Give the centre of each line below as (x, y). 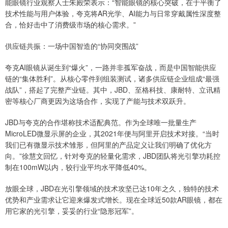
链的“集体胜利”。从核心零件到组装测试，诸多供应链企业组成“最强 (112, 78)
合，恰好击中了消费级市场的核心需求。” (70, 24)
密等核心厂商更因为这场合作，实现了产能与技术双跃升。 (98, 101)
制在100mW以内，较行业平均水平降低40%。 (78, 167)
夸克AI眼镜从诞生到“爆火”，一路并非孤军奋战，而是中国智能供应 (111, 67)
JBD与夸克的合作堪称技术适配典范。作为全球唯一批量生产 (101, 122)
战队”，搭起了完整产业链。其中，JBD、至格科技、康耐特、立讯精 (113, 89)
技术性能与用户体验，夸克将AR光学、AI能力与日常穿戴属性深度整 (113, 13)
